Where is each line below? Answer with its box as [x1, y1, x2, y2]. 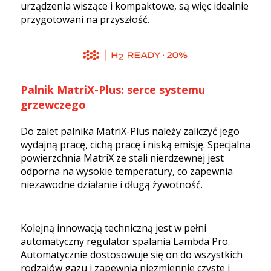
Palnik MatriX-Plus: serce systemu [21, 82, 205, 97]
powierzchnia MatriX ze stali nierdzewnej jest [21, 151, 224, 165]
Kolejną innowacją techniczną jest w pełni [21, 221, 206, 235]
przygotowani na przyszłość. [21, 12, 149, 26]
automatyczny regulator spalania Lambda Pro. [21, 234, 230, 248]
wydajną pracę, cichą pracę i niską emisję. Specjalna [21, 137, 250, 151]
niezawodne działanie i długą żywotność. [21, 177, 203, 191]
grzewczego [21, 97, 86, 112]
